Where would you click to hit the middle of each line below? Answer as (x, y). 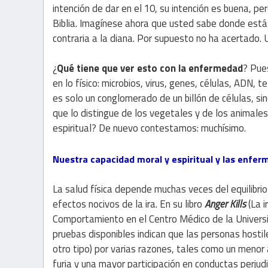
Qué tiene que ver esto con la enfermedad (150, 68)
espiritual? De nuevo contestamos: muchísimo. (149, 128)
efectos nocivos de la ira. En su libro (129, 204)
